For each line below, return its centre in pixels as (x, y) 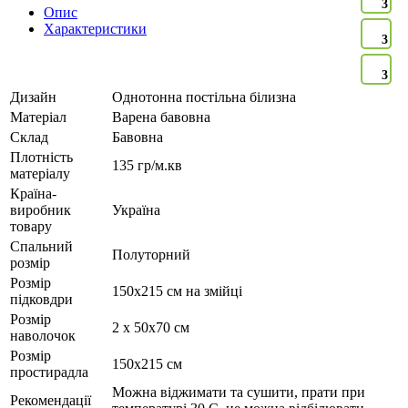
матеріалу (40, 174)
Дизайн (33, 97)
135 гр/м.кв (147, 166)
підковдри (41, 300)
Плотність (41, 158)
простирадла (49, 372)
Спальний (41, 247)
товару (31, 227)
